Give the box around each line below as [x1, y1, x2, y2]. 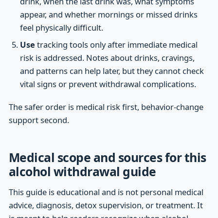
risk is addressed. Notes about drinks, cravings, [19, 52, 195, 63]
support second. [8, 114, 69, 126]
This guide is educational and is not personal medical [8, 186, 203, 198]
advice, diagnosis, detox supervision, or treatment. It [8, 199, 203, 211]
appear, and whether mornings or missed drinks [19, 9, 198, 20]
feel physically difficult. [19, 22, 103, 34]
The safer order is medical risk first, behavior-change [8, 101, 203, 112]
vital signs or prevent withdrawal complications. [19, 78, 196, 90]
